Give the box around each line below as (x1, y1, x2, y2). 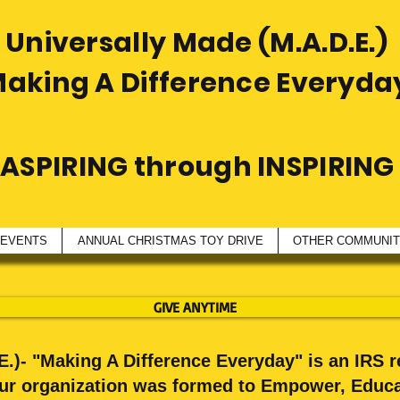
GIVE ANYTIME (154, 298, 237, 316)
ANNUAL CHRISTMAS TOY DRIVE (77, 234, 263, 247)
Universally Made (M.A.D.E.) (4, 24, 388, 62)
